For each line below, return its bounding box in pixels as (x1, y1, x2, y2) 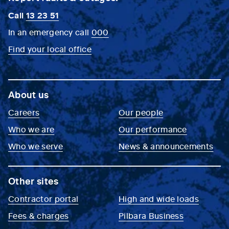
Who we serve (8, 140, 63, 152)
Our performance (119, 123, 187, 135)
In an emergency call (8, 26, 91, 38)
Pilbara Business (119, 210, 184, 221)
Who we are (8, 123, 55, 135)
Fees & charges (8, 210, 69, 221)
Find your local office (8, 43, 92, 55)
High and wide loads (119, 193, 199, 204)
